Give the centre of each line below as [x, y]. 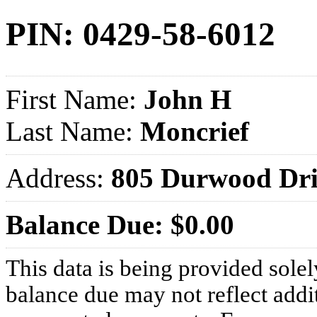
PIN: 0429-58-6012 [140, 34]
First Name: [71, 99]
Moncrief [191, 131]
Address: [58, 178]
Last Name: [69, 131]
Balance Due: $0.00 [120, 224]
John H [184, 99]
